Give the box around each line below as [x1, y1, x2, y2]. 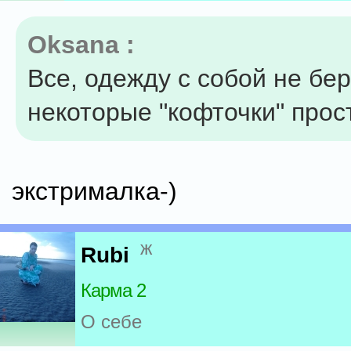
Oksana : [27, 31, 135, 59]
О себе [81, 311, 142, 333]
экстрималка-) [12, 177, 177, 205]
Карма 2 [81, 280, 146, 302]
